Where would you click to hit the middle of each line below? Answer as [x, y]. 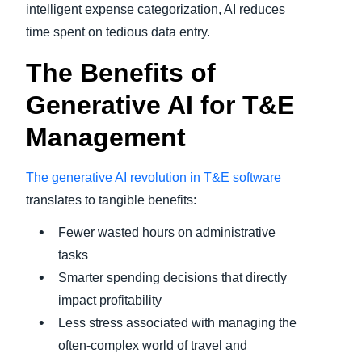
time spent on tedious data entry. [118, 32]
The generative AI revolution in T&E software [154, 178]
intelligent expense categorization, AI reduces [156, 10]
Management [106, 138]
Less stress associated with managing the [177, 323]
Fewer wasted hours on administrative [167, 233]
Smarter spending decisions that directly [173, 278]
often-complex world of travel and [153, 346]
